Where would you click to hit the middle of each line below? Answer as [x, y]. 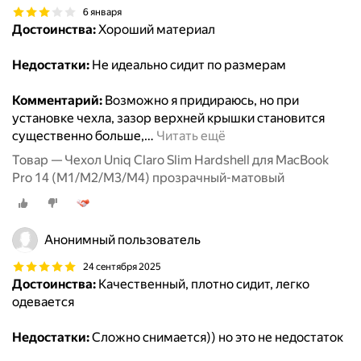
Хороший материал [156, 30]
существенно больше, [78, 136]
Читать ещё [191, 136]
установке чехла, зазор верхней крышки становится [168, 118]
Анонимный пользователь [122, 240]
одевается [43, 302]
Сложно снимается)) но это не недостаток [216, 338]
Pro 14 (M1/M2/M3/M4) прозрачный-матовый [148, 178]
